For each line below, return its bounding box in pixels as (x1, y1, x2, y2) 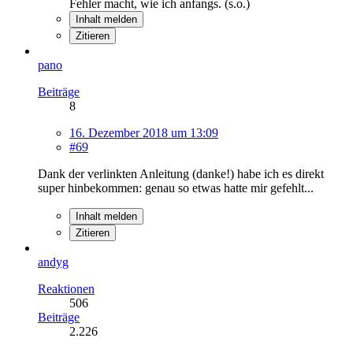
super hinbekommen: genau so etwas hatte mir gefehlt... (38, 180, 314, 195)
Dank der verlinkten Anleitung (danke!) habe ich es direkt (38, 166, 324, 180)
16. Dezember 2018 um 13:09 (69, 125, 218, 139)
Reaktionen (38, 281, 95, 295)
